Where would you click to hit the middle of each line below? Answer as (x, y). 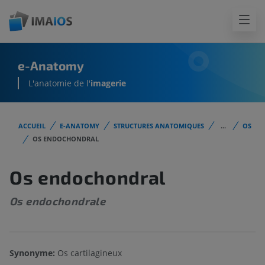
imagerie (108, 83)
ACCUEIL (32, 126)
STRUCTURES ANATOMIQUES (159, 126)
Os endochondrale (58, 201)
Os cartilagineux (88, 253)
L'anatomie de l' (59, 83)
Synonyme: (32, 253)
